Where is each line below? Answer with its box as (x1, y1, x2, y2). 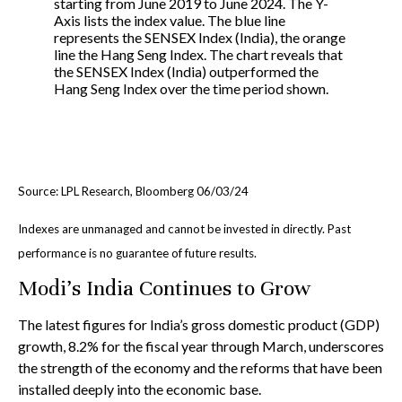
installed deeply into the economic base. (18, 380, 264, 398)
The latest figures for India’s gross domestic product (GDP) (18, 316, 380, 334)
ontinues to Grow (153, 275, 311, 302)
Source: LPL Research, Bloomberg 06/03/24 (18, 183, 249, 198)
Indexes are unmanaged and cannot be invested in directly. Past (18, 221, 351, 236)
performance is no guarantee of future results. (18, 246, 257, 261)
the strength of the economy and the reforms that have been (18, 359, 382, 377)
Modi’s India (18, 275, 134, 302)
